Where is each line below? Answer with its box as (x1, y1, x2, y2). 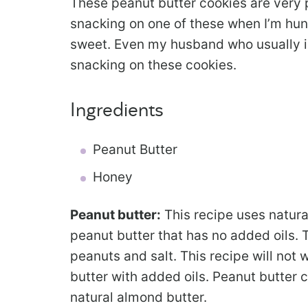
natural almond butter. (70, 289, 207, 306)
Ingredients (70, 101, 164, 121)
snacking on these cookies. (70, 57, 236, 74)
